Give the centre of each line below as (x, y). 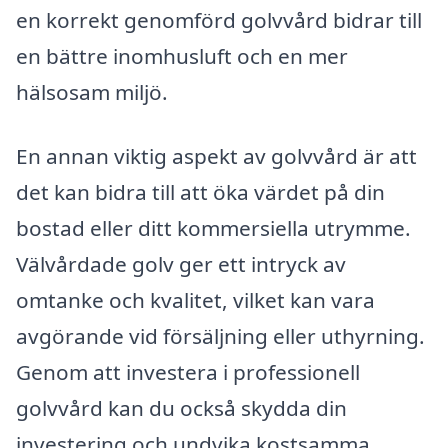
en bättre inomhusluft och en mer (182, 55)
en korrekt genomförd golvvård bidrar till (219, 19)
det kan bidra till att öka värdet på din (200, 191)
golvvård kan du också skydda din (181, 407)
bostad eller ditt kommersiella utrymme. (213, 227)
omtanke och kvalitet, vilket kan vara (195, 299)
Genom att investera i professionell (188, 371)
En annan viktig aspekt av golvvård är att (216, 155)
